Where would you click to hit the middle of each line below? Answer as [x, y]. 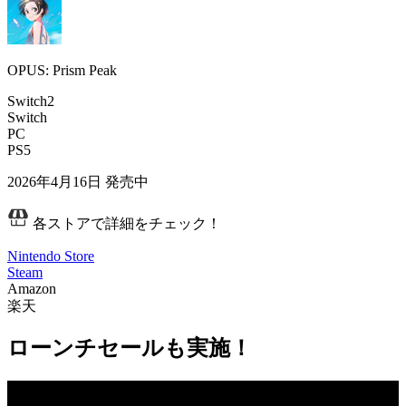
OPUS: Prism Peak [62, 70]
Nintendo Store [51, 256]
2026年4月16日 [54, 181]
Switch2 [31, 101]
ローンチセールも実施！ [130, 348]
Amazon [32, 288]
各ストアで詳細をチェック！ [125, 223]
